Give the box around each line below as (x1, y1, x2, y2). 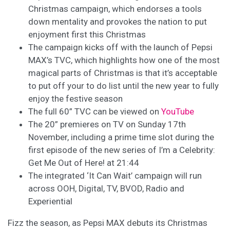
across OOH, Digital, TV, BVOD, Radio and (28, 183, 184, 194)
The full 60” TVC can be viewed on (28, 106, 161, 117)
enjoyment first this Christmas (28, 29, 146, 40)
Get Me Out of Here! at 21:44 (28, 158, 139, 168)
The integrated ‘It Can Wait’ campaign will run (28, 170, 202, 181)
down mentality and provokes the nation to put (28, 16, 207, 27)
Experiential (28, 196, 72, 206)
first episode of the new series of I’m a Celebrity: (28, 145, 215, 155)
